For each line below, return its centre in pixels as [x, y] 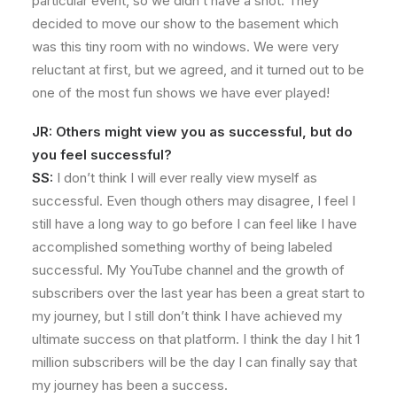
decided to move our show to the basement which [185, 23]
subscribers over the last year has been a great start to [198, 293]
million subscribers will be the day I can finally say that [195, 362]
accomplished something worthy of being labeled [182, 247]
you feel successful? [102, 155]
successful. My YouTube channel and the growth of [188, 270]
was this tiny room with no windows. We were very [185, 47]
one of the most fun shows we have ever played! [181, 93]
